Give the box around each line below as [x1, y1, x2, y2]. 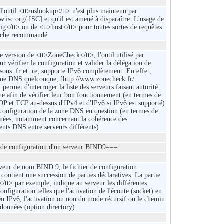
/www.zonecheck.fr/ [78, 75, 134, 83]
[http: [60, 75, 76, 83]
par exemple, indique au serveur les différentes [15, 179, 147, 187]
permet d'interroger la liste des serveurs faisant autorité [3, 83, 158, 91]
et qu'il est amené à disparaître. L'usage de [44, 15, 164, 23]
